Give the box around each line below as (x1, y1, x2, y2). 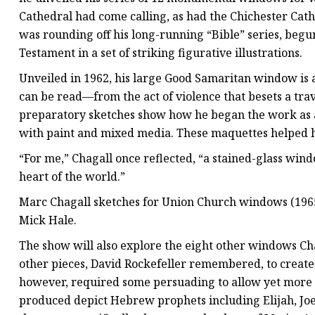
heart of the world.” (19, 169, 125, 185)
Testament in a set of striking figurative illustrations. (19, 45, 302, 61)
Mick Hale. (19, 212, 77, 229)
